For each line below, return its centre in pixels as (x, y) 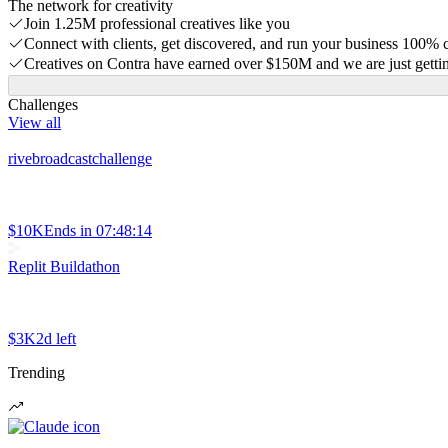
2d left (56, 338)
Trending (36, 372)
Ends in (68, 230)
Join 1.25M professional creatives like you (157, 23)
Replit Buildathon (64, 266)
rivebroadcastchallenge (80, 158)
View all (34, 122)
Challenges (43, 104)
